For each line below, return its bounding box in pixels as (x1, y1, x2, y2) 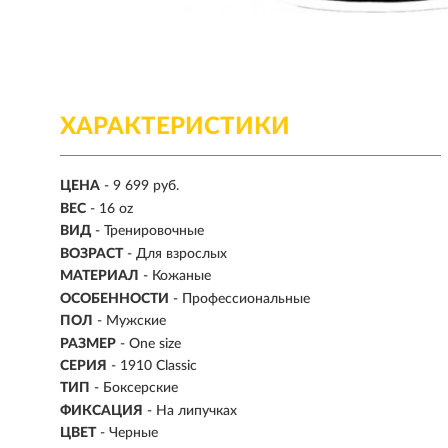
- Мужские (97, 314, 166, 329)
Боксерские (103, 381, 178, 396)
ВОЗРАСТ (60, 246, 123, 261)
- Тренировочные (95, 224, 204, 239)
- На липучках (147, 403, 237, 418)
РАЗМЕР (60, 336, 116, 351)
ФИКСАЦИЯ (60, 403, 143, 418)
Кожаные (152, 269, 211, 284)
